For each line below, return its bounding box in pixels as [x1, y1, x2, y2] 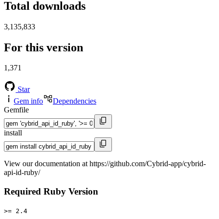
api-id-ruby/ [4, 168, 40, 177]
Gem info [14, 97, 43, 106]
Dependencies [53, 97, 96, 106]
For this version [4, 41, 83, 54]
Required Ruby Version [4, 186, 98, 197]
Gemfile [4, 106, 29, 114]
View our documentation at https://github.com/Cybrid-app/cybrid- [4, 159, 206, 168]
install [4, 129, 22, 137]
